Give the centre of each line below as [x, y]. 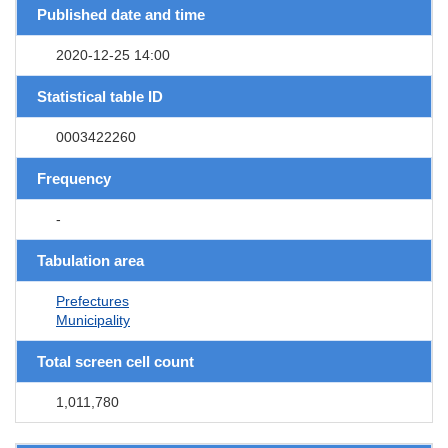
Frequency [74, 178]
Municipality [93, 319]
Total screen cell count [115, 361]
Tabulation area [90, 260]
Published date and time [121, 14]
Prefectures [92, 300]
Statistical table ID [100, 96]
